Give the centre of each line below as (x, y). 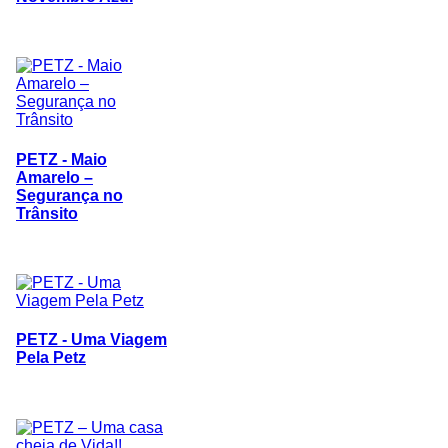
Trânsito (47, 213)
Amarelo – (54, 177)
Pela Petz (51, 358)
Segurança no (69, 195)
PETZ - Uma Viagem (91, 340)
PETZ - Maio (61, 159)
